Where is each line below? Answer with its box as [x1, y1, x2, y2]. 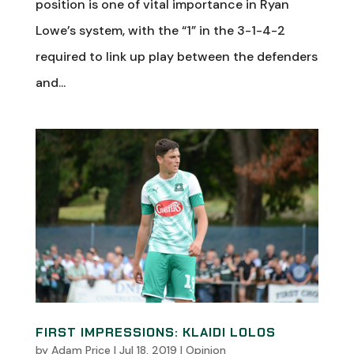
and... [35, 74, 66, 91]
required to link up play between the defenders [35, 48, 318, 65]
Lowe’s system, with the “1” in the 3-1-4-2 [35, 22, 285, 39]
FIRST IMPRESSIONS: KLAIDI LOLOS [35, 323, 276, 341]
